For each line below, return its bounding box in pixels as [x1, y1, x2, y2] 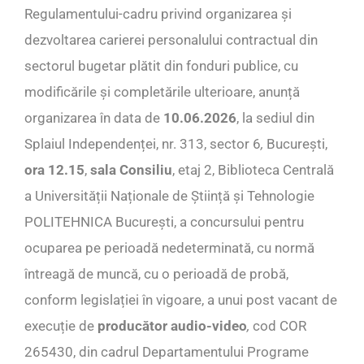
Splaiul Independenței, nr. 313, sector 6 [24, 136, 261, 153]
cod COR [249, 318, 306, 335]
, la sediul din [236, 110, 314, 127]
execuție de [24, 318, 97, 335]
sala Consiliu [90, 162, 172, 179]
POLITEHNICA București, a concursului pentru [24, 214, 304, 231]
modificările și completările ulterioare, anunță [24, 84, 300, 101]
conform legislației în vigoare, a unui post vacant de [24, 292, 337, 309]
